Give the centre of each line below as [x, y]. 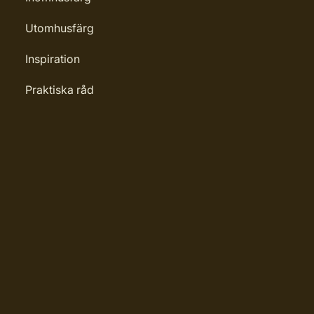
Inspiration [53, 59]
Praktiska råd [60, 90]
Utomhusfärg [60, 28]
